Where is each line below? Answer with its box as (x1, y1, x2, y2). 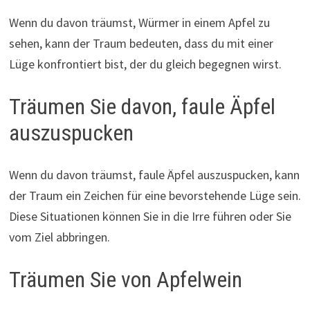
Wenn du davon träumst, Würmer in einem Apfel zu (8, 15, 270, 31)
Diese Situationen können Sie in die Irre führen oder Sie (8, 208, 291, 224)
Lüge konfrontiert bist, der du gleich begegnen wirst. (8, 56, 282, 73)
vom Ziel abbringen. (8, 228, 110, 245)
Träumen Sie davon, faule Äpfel (8, 93, 275, 120)
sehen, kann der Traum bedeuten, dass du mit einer (8, 35, 273, 52)
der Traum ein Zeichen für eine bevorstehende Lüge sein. (8, 187, 301, 203)
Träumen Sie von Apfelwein (8, 266, 242, 293)
